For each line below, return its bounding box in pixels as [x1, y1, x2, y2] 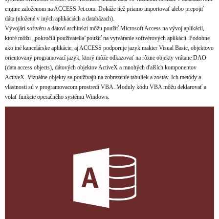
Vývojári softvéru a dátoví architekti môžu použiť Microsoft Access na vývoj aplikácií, [5, 25, 204, 32]
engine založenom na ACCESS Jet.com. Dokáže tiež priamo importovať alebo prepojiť [5, 5, 204, 12]
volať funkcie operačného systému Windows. [5, 93, 109, 100]
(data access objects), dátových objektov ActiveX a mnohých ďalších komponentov [5, 64, 197, 71]
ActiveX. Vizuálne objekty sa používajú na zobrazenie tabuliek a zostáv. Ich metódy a [5, 74, 201, 81]
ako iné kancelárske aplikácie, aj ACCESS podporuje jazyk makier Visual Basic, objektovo [5, 44, 214, 51]
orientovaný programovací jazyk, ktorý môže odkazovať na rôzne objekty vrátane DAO [5, 54, 206, 61]
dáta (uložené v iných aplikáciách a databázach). [5, 15, 114, 22]
